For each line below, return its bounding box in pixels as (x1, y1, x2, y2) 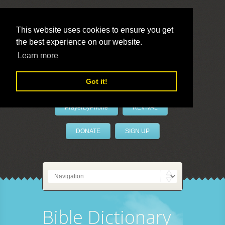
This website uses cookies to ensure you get (16, 26, 173, 34)
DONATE (75, 128, 100, 135)
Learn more (18, 51, 59, 60)
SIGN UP (125, 128, 150, 135)
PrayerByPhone (64, 104, 108, 111)
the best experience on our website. (16, 38, 142, 46)
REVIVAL (132, 104, 158, 111)
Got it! (85, 77, 107, 86)
